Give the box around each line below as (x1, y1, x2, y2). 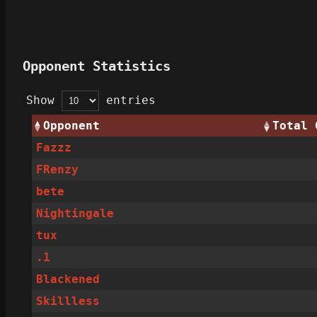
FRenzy (36, 163, 79, 177)
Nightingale (36, 207, 115, 221)
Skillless (36, 294, 100, 309)
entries (99, 93, 156, 108)
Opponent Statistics (23, 59, 171, 74)
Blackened (36, 272, 100, 287)
